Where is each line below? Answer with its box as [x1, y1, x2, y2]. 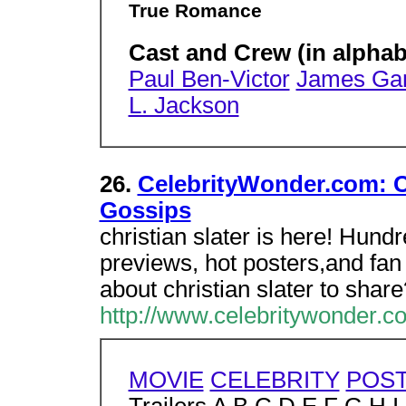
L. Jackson [128, 92, 239, 118]
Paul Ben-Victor [128, 65, 290, 92]
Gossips [99, 198, 191, 223]
